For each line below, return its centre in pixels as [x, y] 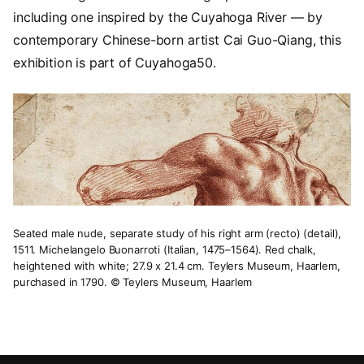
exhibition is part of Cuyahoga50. [115, 63]
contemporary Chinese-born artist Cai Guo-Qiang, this [177, 40]
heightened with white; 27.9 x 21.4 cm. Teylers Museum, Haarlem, [177, 266]
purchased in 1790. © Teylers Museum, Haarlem [133, 282]
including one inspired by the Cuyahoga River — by [168, 17]
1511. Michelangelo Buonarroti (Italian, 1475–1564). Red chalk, [165, 250]
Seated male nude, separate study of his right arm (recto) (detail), [178, 234]
